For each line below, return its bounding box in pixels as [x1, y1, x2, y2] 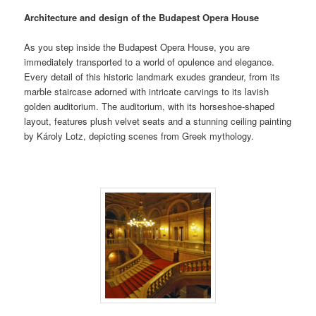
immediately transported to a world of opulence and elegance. [24, 55, 275, 69]
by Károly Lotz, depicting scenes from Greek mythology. [24, 129, 255, 143]
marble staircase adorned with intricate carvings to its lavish [24, 85, 269, 99]
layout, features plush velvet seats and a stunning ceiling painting [24, 114, 292, 128]
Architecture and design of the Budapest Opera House [24, 11, 260, 25]
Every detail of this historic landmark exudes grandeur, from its [24, 70, 281, 84]
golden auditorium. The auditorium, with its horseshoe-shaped [24, 99, 275, 114]
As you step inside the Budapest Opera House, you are [24, 40, 250, 54]
